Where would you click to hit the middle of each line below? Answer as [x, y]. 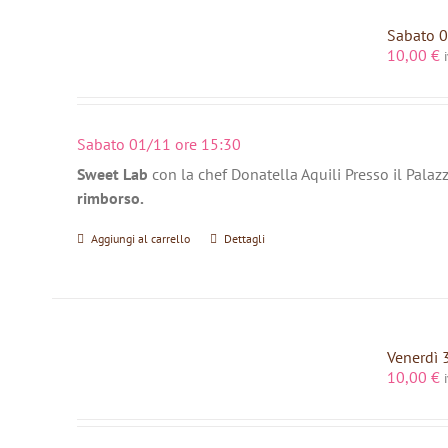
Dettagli [244, 239]
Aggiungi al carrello [140, 239]
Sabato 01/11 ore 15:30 [158, 143]
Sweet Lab [112, 174]
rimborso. [110, 198]
